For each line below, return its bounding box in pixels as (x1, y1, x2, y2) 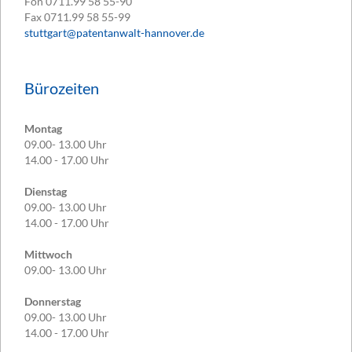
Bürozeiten (24, 79, 99, 98)
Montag (24, 121, 62, 135)
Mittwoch (24, 247, 72, 261)
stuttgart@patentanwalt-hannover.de (24, 26, 204, 40)
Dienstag (24, 184, 67, 198)
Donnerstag (24, 294, 81, 308)
